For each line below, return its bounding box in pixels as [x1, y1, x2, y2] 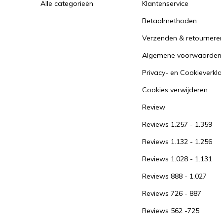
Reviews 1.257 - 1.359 [142, 120, 212, 129]
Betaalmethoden [142, 16, 197, 25]
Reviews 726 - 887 [142, 189, 201, 198]
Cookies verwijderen [142, 85, 208, 94]
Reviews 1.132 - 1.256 [142, 137, 212, 146]
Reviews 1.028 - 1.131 [142, 154, 212, 163]
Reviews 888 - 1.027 [142, 172, 207, 181]
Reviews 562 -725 [142, 206, 199, 215]
